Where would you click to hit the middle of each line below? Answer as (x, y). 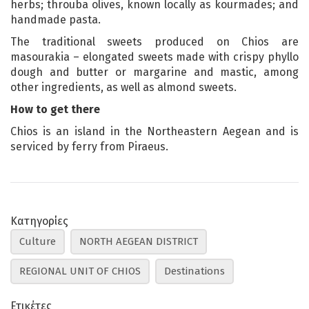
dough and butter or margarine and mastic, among (154, 72)
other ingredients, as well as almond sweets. (123, 87)
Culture (38, 241)
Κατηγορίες (39, 221)
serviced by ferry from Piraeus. (89, 146)
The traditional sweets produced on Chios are (154, 41)
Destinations (195, 271)
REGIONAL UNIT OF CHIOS (80, 271)
